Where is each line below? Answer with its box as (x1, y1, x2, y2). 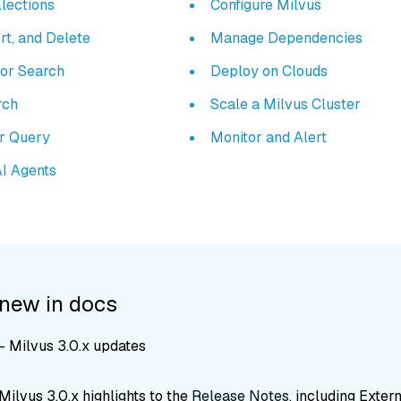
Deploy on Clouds (209, 62, 328, 81)
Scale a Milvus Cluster (209, 95, 361, 115)
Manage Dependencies (209, 29, 363, 48)
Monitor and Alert (209, 128, 327, 148)
